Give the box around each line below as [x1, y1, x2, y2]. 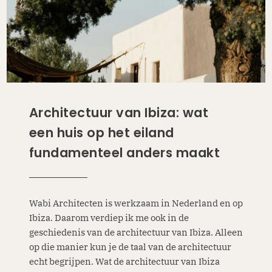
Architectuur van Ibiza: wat [29, 104, 209, 122]
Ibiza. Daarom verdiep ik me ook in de [29, 211, 189, 223]
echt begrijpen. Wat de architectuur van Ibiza [29, 255, 220, 267]
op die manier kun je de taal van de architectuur [29, 240, 231, 253]
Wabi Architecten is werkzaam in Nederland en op [29, 197, 243, 209]
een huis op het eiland [29, 124, 174, 142]
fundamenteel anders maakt [29, 144, 220, 162]
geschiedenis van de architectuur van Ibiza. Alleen [29, 226, 243, 238]
